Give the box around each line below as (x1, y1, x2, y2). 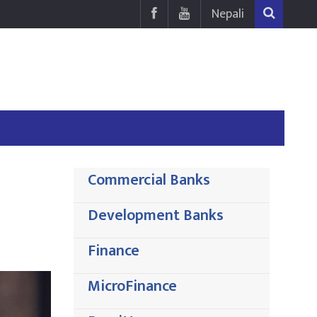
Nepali (212, 4, 244, 25)
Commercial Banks (88, 166, 210, 193)
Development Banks (88, 202, 224, 229)
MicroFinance (88, 272, 177, 299)
